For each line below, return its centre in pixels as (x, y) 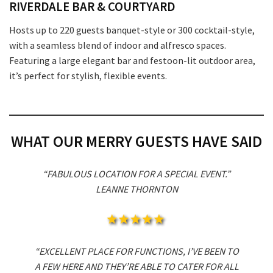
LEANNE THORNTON (136, 189)
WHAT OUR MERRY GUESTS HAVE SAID (136, 141)
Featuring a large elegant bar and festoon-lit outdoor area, (132, 61)
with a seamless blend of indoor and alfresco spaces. (118, 45)
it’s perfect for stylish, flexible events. (88, 76)
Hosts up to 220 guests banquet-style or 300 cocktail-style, (132, 30)
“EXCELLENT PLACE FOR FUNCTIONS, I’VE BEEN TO (136, 251)
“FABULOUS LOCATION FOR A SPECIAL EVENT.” (136, 173)
